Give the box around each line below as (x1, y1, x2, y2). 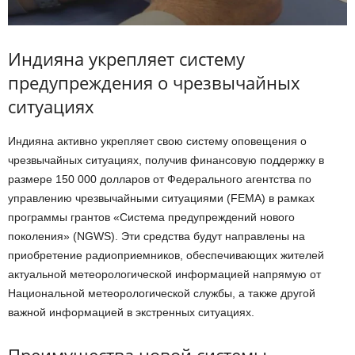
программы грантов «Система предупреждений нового (8, 210, 295, 223)
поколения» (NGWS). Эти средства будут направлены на (8, 229, 305, 242)
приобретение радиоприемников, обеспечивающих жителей (8, 248, 324, 261)
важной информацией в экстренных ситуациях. (8, 305, 254, 319)
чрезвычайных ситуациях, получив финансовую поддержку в (8, 153, 324, 166)
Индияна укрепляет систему (8, 46, 245, 71)
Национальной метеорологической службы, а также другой (8, 286, 315, 300)
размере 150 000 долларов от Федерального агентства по (8, 172, 311, 185)
